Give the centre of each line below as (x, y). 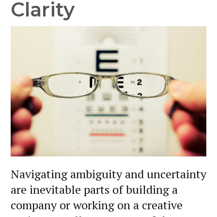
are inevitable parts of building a (94, 190)
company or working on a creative (97, 205)
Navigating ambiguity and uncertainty (108, 174)
